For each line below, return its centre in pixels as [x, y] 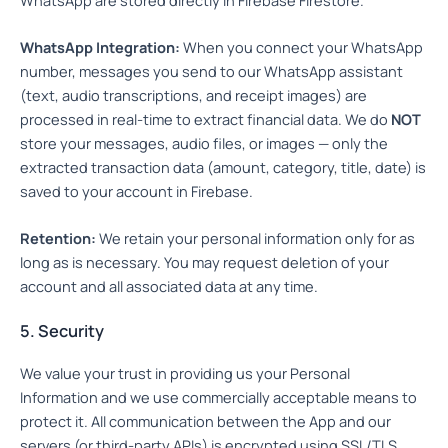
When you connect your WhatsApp [301, 46]
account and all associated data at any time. [169, 286]
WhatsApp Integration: [100, 46]
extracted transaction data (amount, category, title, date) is [223, 166]
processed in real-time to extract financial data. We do [205, 118]
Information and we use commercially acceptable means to [218, 396]
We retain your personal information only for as [255, 238]
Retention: [58, 238]
